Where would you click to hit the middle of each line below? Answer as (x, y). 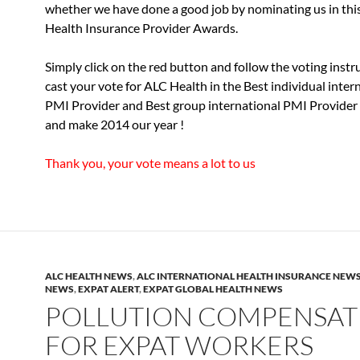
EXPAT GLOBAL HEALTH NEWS (213, 289)
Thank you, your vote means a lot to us (150, 163)
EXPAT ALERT (108, 289)
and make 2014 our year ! (115, 124)
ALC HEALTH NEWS (89, 276)
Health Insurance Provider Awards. (141, 28)
